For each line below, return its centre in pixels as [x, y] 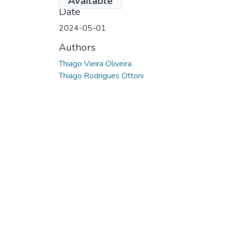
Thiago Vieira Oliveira [95, 64]
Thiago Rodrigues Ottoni [101, 76]
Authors [77, 47]
